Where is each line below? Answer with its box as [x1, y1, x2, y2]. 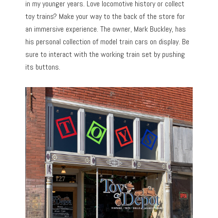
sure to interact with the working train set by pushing [25, 49, 185, 60]
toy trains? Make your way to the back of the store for [25, 11, 185, 22]
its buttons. [25, 62, 61, 73]
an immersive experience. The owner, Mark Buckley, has [25, 24, 186, 35]
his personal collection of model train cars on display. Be [25, 36, 190, 47]
